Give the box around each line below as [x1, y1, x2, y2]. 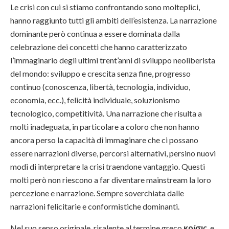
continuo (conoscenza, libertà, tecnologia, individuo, [10, 81, 190, 91]
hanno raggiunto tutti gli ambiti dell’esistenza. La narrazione [10, 15, 217, 25]
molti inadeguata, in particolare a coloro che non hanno [10, 121, 199, 131]
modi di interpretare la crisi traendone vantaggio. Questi [10, 161, 205, 171]
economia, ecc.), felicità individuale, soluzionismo [10, 95, 180, 105]
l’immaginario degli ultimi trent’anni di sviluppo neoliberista [10, 55, 215, 65]
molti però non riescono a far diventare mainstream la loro [10, 174, 211, 185]
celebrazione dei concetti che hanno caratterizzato [10, 41, 187, 52]
